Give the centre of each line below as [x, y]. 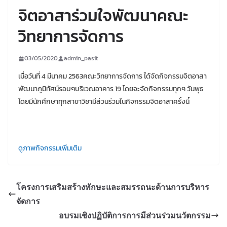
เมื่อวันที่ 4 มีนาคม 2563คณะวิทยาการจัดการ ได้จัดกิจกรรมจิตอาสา [112, 77]
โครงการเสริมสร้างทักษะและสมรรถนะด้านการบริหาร [113, 187]
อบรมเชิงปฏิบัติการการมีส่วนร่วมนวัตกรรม [135, 216]
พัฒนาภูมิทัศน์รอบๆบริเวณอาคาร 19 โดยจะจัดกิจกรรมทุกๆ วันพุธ [111, 89]
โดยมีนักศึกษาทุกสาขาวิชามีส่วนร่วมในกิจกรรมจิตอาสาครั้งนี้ [104, 102]
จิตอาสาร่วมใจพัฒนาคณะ [103, 16]
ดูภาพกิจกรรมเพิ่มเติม [50, 148]
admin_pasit [81, 59]
